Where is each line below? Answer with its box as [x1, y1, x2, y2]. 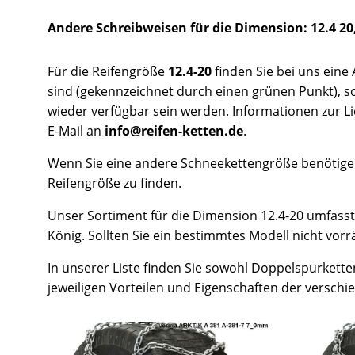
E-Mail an [48, 121, 105, 139]
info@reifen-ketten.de [105, 121, 243, 139]
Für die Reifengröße [48, 62, 168, 80]
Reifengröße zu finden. [48, 174, 181, 192]
